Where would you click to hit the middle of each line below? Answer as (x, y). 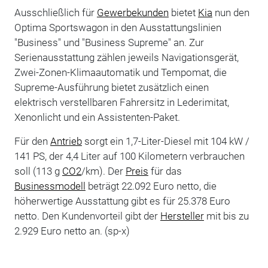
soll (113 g (38, 171)
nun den (231, 12)
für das (165, 171)
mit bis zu (226, 216)
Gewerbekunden (133, 12)
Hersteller (182, 216)
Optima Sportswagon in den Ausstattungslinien (118, 27)
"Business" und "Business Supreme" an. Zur (109, 42)
